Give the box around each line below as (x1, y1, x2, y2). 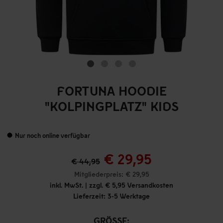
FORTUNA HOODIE (56, 83, 167, 98)
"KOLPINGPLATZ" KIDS (44, 98, 179, 113)
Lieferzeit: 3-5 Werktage (73, 192, 150, 200)
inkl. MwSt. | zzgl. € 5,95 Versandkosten (50, 181, 173, 189)
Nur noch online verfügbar (15, 131, 90, 139)
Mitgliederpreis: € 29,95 (74, 170, 149, 178)
